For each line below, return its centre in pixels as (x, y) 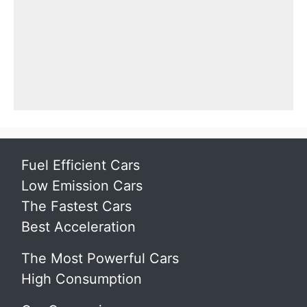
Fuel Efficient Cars (81, 165)
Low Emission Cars (82, 186)
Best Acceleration (78, 227)
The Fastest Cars (76, 206)
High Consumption (82, 279)
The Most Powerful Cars (100, 258)
